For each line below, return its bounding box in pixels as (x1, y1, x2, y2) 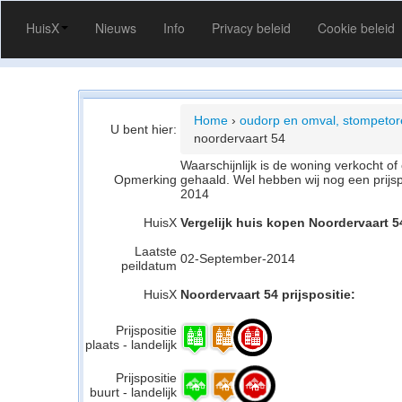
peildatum (121, 258, 177, 273)
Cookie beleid (318, 19, 395, 37)
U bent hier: (110, 122, 177, 136)
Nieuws (95, 19, 136, 37)
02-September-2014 (180, 251, 295, 266)
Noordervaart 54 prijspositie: (180, 287, 355, 301)
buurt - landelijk (90, 385, 177, 399)
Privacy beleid (212, 19, 291, 37)
